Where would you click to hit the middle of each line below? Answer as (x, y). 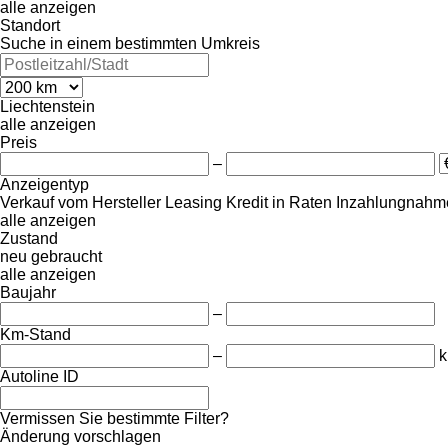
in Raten (302, 202)
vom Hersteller (109, 202)
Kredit (247, 202)
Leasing (193, 202)
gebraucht (66, 256)
